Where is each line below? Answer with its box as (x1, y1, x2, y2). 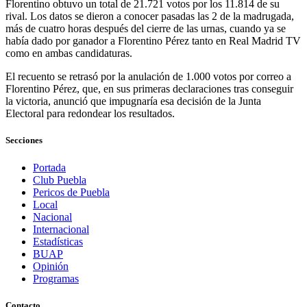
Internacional (33, 223, 89, 235)
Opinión (33, 260, 69, 272)
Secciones (5, 135, 42, 146)
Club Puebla (33, 173, 86, 186)
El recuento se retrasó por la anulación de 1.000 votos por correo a (5, 71, 291, 83)
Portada (33, 161, 66, 173)
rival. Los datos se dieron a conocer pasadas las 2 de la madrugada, (5, 10, 294, 23)
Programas (33, 272, 79, 284)
